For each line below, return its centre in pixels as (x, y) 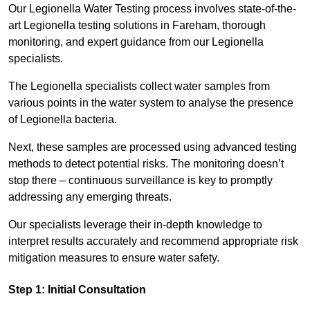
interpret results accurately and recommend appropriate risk (153, 241)
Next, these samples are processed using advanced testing (153, 147)
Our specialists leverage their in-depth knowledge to (135, 225)
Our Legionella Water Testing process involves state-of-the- (152, 9)
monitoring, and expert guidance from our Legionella (136, 42)
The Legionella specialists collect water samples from (139, 86)
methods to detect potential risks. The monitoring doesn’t (146, 164)
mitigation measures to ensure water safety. (114, 258)
